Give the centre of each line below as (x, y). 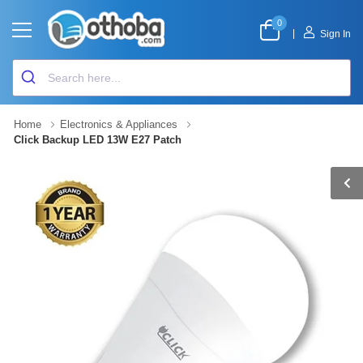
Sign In (335, 34)
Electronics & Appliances (119, 124)
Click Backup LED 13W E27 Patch (98, 140)
